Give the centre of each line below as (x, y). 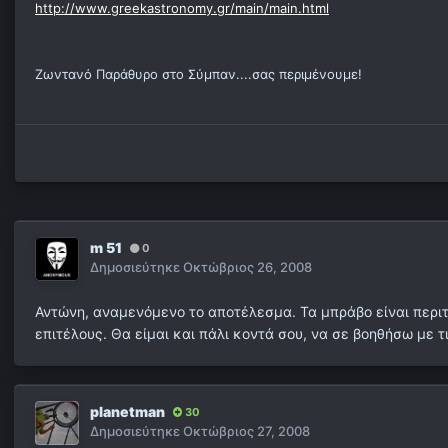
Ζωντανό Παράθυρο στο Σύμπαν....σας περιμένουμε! (198, 74)
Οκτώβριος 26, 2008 (247, 267)
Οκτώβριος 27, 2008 (246, 431)
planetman (127, 412)
